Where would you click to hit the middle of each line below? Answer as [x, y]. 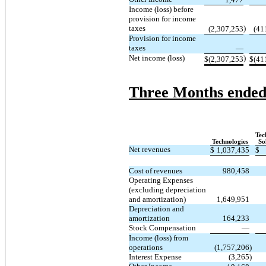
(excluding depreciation [167, 189]
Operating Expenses [161, 180]
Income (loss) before [161, 9]
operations [146, 247]
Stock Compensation [162, 227]
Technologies [230, 141]
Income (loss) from [159, 237]
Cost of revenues [156, 170]
